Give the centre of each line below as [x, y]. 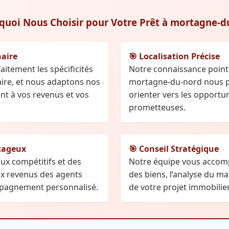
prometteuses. [157, 108]
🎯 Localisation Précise [174, 56]
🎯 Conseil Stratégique [174, 149]
